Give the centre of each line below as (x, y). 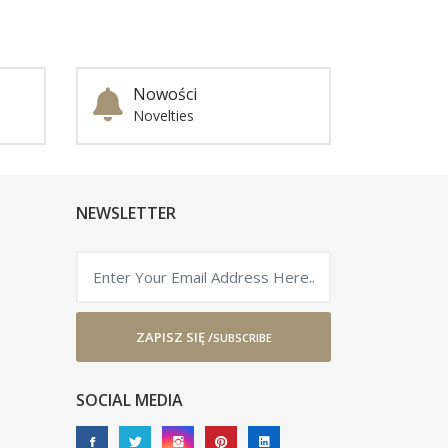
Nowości (165, 94)
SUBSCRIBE (242, 337)
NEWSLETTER (126, 213)
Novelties (163, 115)
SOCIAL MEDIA (129, 400)
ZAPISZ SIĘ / (174, 336)
